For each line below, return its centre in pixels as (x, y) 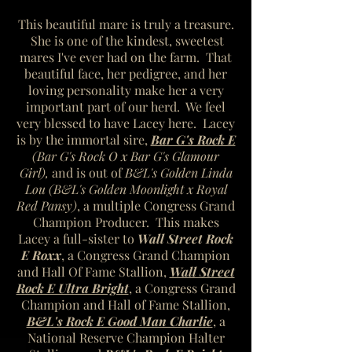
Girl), (35, 172)
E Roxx (41, 255)
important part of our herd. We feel (126, 106)
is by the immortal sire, (83, 139)
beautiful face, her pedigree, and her (126, 73)
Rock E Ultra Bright (72, 288)
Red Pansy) (47, 205)
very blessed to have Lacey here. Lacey (126, 123)
